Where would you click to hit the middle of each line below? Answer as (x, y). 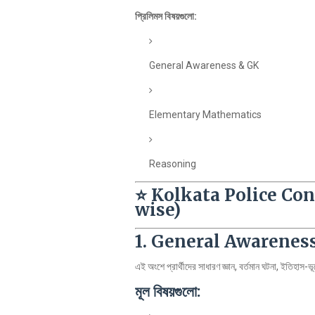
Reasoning (173, 164)
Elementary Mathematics (205, 115)
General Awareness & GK (204, 65)
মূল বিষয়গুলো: (168, 291)
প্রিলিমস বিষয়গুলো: (166, 16)
